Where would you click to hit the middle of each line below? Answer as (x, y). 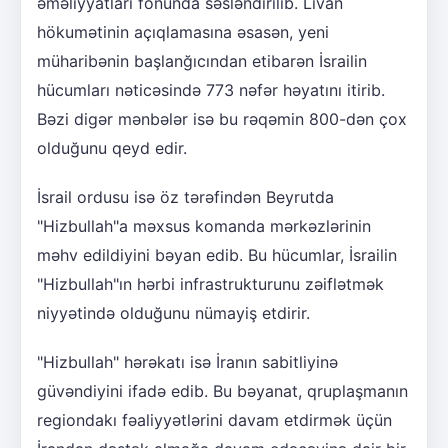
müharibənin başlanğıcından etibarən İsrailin (202, 60)
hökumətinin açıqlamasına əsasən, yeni (183, 31)
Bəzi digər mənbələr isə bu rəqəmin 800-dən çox (222, 118)
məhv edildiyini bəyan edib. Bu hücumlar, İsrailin (217, 254)
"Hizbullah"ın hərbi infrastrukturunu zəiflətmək (210, 283)
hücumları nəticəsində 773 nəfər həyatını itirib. (211, 89)
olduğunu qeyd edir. (112, 147)
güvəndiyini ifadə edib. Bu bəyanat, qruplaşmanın (222, 390)
